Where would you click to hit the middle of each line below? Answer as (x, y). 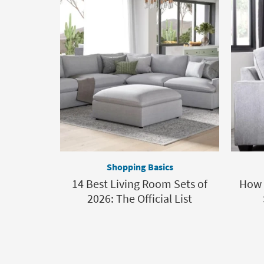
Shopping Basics (140, 167)
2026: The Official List (140, 199)
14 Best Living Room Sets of (140, 184)
